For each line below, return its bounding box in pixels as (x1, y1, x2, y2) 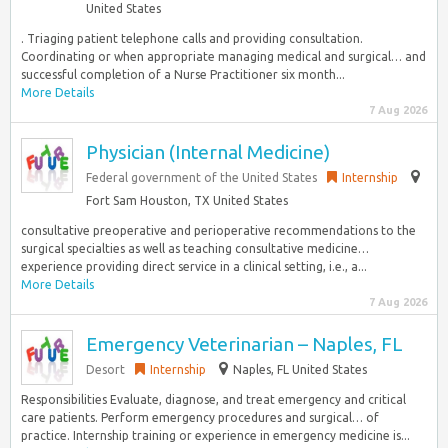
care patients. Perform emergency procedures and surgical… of (21, 411, 379, 424)
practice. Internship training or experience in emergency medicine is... (21, 429, 410, 442)
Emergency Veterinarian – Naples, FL (86, 333, 403, 355)
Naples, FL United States (233, 363, 367, 376)
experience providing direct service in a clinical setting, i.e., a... (21, 260, 367, 273)
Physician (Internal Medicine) (86, 141, 330, 163)
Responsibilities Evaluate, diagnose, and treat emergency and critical (21, 393, 406, 406)
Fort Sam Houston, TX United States (86, 194, 288, 207)
